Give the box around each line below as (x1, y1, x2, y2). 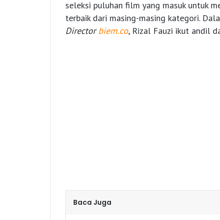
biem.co (98, 25, 128, 37)
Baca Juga (73, 197, 111, 208)
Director (65, 25, 98, 37)
